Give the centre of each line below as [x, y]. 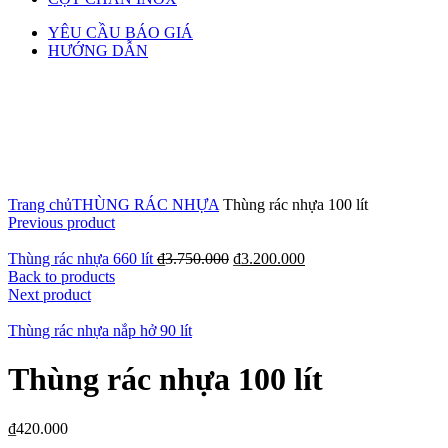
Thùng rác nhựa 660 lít [82, 258]
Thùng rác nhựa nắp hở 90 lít [100, 330]
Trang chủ [40, 204]
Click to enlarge [58, 186]
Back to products [61, 276]
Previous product [61, 222]
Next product [49, 294]
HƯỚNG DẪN [98, 50]
